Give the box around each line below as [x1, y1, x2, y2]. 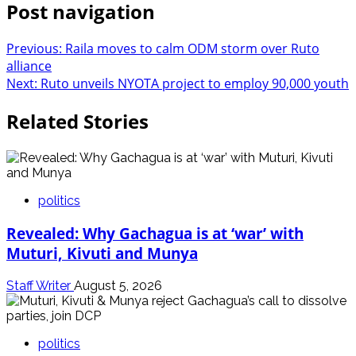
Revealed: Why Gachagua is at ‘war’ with [6, 223, 304, 243]
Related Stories [6, 108, 149, 135]
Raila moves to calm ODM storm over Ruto [65, 40, 319, 58]
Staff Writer [6, 277, 74, 293]
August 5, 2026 [74, 277, 162, 293]
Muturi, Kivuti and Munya [6, 243, 198, 263]
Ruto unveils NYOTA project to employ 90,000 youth [41, 75, 349, 93]
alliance [6, 57, 52, 75]
